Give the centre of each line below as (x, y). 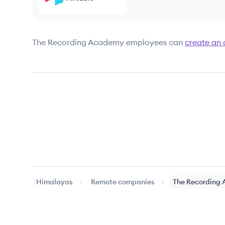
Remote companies (123, 182)
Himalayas (54, 182)
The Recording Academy (78, 42)
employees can (154, 42)
